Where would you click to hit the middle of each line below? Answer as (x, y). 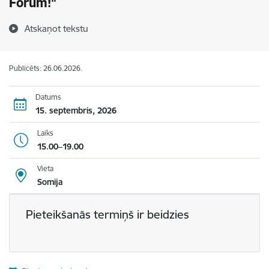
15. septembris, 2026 (76, 110)
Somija (50, 182)
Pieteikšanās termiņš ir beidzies (107, 215)
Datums (48, 97)
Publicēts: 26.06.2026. (46, 68)
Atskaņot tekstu (56, 29)
